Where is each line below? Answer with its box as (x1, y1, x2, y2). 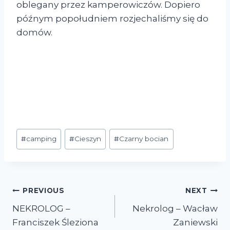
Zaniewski (173, 217, 218, 227)
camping (26, 135, 57, 143)
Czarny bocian (119, 135, 169, 143)
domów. (16, 27, 52, 38)
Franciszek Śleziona (12, 217, 99, 227)
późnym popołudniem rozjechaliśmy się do (16, 13, 208, 24)
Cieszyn (74, 135, 102, 143)
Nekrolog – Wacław (132, 203, 218, 214)
